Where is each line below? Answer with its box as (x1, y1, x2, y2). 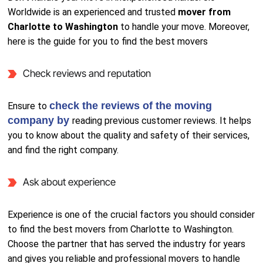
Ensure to (8, 100, 50, 112)
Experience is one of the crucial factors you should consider (8, 209, 255, 220)
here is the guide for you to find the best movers (8, 36, 208, 47)
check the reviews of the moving (49, 100, 213, 112)
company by (8, 114, 73, 126)
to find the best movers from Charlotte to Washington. (8, 224, 234, 235)
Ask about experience (22, 176, 116, 188)
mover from (178, 6, 231, 18)
